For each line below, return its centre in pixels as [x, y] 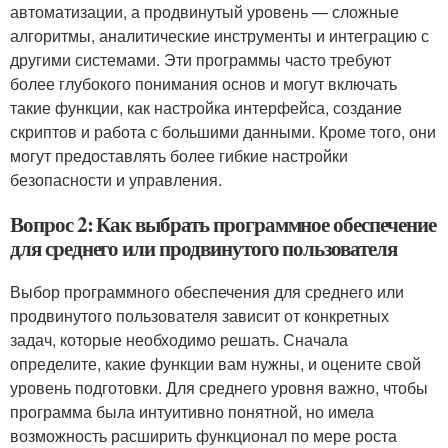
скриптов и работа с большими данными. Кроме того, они [223, 131]
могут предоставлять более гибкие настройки [179, 155]
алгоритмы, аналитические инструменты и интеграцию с [219, 35]
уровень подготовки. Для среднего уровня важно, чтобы [219, 387]
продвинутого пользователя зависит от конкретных [199, 315]
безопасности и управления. [116, 179]
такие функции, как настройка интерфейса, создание [206, 107]
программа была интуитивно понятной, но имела [192, 411]
